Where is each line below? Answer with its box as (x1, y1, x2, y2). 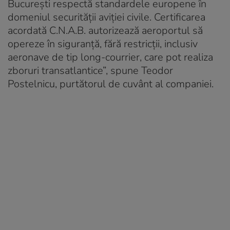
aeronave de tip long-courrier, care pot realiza (8, 50, 213, 64)
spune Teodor (108, 63, 173, 78)
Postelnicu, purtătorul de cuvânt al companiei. (8, 76, 214, 91)
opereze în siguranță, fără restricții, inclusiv (8, 36, 198, 51)
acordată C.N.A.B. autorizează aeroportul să (8, 23, 203, 37)
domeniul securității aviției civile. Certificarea (8, 10, 205, 24)
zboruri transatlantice (8, 63, 103, 78)
